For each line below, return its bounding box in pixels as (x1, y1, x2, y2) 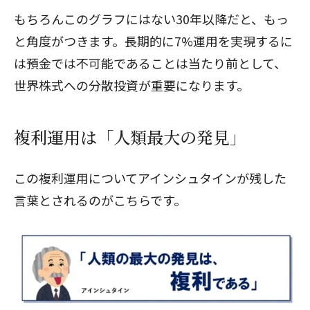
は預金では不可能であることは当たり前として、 (14, 54, 286, 73)
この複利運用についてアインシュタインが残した (14, 169, 286, 188)
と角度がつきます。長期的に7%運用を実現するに (14, 32, 293, 51)
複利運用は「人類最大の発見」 (14, 125, 246, 149)
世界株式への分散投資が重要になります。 (14, 76, 249, 95)
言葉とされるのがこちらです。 (14, 191, 186, 210)
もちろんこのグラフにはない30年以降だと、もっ (14, 10, 289, 28)
